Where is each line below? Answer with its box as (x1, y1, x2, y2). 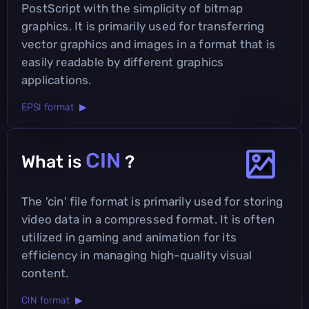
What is (21, 151, 86, 172)
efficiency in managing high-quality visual (21, 248, 252, 262)
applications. (21, 72, 92, 87)
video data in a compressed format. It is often (21, 212, 275, 226)
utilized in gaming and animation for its (21, 230, 237, 244)
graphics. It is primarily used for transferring (21, 19, 265, 33)
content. (21, 266, 69, 280)
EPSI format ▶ (21, 101, 87, 113)
